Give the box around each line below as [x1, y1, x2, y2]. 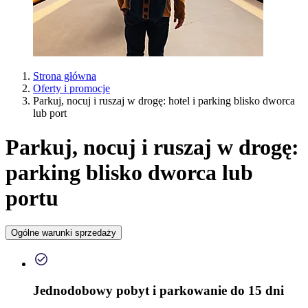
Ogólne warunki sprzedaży [11, 228, 116, 239]
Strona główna [33, 70, 96, 82]
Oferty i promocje [33, 82, 110, 95]
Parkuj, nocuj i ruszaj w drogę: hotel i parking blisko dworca [33, 95, 295, 107]
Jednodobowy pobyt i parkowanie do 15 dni [33, 283, 284, 298]
